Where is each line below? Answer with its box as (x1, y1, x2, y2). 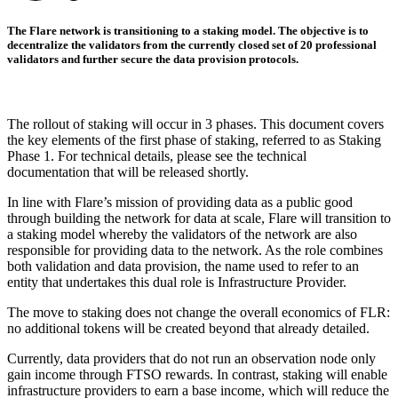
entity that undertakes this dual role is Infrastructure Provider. (7, 275, 346, 291)
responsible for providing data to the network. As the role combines (7, 243, 383, 259)
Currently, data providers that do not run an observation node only (7, 351, 376, 367)
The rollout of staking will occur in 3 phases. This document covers (7, 116, 384, 132)
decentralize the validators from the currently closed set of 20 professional (7, 37, 377, 52)
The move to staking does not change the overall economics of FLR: (7, 305, 390, 321)
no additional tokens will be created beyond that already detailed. (7, 321, 370, 337)
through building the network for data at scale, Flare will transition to (7, 211, 391, 227)
